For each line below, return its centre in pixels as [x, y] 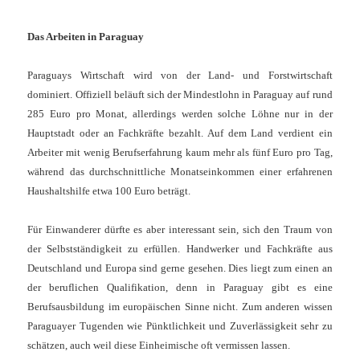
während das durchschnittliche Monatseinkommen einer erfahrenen [180, 172]
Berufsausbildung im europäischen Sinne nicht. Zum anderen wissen [180, 307]
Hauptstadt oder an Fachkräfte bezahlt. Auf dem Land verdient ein [180, 133]
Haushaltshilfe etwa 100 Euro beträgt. [109, 191]
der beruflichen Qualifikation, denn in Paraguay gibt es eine [180, 288]
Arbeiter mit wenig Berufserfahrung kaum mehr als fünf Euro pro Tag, [180, 153]
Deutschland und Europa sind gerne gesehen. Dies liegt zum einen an [180, 268]
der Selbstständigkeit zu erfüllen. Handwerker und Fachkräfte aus [180, 249]
